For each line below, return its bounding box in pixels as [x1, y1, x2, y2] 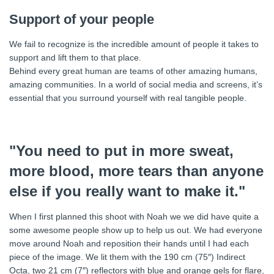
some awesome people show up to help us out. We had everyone [9, 225, 262, 235]
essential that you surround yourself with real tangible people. [9, 92, 246, 103]
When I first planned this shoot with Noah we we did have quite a [9, 212, 259, 222]
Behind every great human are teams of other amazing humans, [9, 65, 257, 76]
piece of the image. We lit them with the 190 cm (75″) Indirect [9, 252, 245, 262]
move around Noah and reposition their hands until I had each [9, 239, 249, 249]
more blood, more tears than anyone [9, 163, 264, 180]
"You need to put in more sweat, [9, 143, 234, 160]
